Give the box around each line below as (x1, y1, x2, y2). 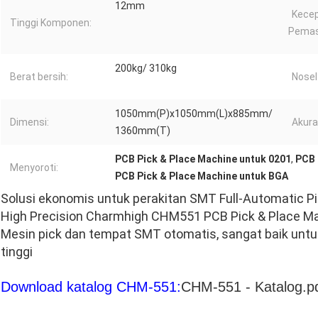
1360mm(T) (115, 125, 170, 137)
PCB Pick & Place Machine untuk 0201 (115, 153, 291, 165)
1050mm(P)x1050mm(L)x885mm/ (115, 108, 273, 120)
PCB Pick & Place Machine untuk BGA (115, 170, 288, 182)
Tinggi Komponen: (10, 17, 92, 29)
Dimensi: (10, 116, 49, 128)
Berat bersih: (10, 71, 68, 83)
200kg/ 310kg (115, 62, 177, 75)
